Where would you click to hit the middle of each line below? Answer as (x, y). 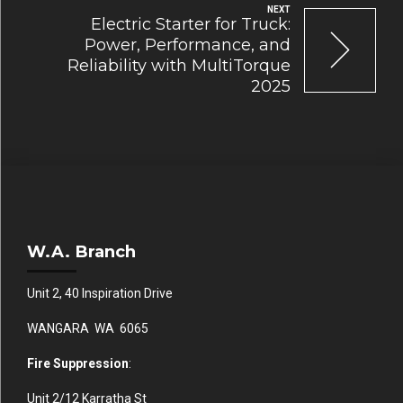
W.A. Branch (81, 251)
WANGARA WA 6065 (88, 328)
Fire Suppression (78, 363)
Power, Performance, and (188, 45)
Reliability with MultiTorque (179, 65)
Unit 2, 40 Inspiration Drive (100, 293)
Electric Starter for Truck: (191, 24)
